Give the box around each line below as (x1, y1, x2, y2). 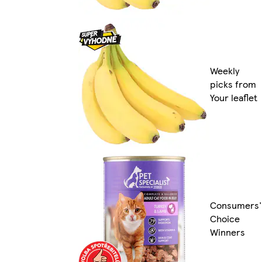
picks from (210, 77, 256, 91)
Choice (210, 211, 240, 225)
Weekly (210, 63, 239, 77)
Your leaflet (210, 90, 257, 104)
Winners (210, 225, 245, 239)
